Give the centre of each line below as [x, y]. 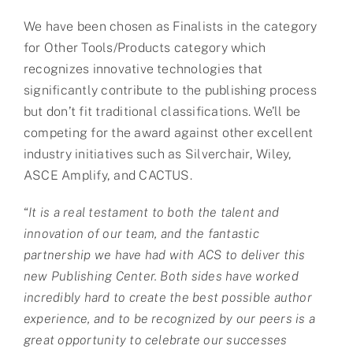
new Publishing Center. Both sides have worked [161, 276]
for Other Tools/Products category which [145, 47]
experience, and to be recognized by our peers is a [169, 318]
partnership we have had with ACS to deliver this [164, 255]
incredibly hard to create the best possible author [167, 297]
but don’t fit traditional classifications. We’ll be [162, 111]
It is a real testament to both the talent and [154, 212]
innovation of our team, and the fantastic [141, 233]
